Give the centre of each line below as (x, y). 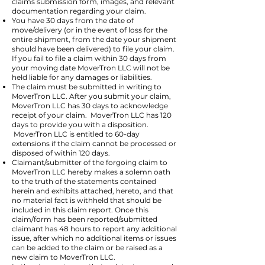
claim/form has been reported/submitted (85, 219)
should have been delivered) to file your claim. (93, 49)
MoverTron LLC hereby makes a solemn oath (91, 172)
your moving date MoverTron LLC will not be (91, 68)
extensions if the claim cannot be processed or (94, 143)
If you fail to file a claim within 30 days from (89, 58)
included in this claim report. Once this (80, 210)
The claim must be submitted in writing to (87, 87)
